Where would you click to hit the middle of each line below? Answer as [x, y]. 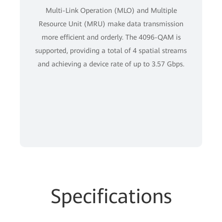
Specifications [111, 196]
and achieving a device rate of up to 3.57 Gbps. [111, 64]
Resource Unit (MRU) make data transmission [111, 24]
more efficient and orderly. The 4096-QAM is [111, 37]
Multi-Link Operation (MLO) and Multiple [111, 10]
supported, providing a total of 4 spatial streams [111, 51]
